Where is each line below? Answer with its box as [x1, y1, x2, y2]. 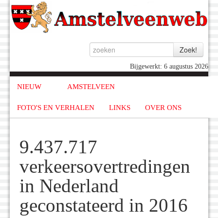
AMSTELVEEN [67, 83, 115, 91]
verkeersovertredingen [19, 156, 190, 177]
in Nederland [19, 176, 119, 197]
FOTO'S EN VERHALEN [17, 103, 94, 111]
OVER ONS [145, 103, 182, 111]
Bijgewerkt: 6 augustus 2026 [130, 63, 208, 71]
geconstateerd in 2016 [19, 195, 188, 216]
